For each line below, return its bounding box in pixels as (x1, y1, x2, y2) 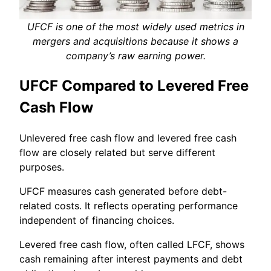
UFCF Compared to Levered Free (19, 76, 249, 94)
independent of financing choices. (19, 214, 174, 226)
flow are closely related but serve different (19, 146, 215, 158)
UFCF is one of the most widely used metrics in (27, 20, 244, 33)
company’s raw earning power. (65, 49, 206, 62)
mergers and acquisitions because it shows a (33, 34, 238, 47)
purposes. (19, 160, 64, 173)
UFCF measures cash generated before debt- (19, 184, 227, 197)
